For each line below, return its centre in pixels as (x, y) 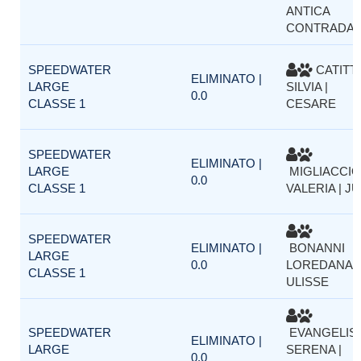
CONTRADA (320, 28)
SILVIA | (307, 87)
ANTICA (308, 11)
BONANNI (315, 248)
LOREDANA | (322, 265)
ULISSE (307, 282)
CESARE (311, 104)
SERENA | (314, 349)
